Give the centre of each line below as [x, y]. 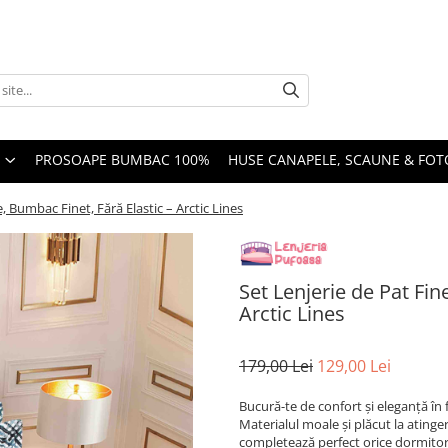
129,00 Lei [354, 365]
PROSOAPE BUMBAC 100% [122, 159]
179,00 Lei [276, 365]
